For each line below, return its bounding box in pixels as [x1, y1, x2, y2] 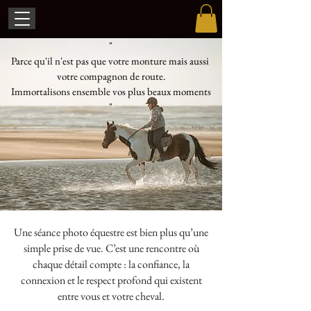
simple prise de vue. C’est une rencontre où [23, 240, 199, 255]
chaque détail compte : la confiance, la [33, 256, 190, 271]
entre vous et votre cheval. [58, 288, 165, 303]
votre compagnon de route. [56, 69, 165, 83]
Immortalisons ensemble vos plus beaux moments [10, 84, 211, 98]
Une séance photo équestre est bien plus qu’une [14, 224, 208, 239]
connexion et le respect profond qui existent [20, 272, 202, 287]
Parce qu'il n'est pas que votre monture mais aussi [10, 53, 211, 67]
